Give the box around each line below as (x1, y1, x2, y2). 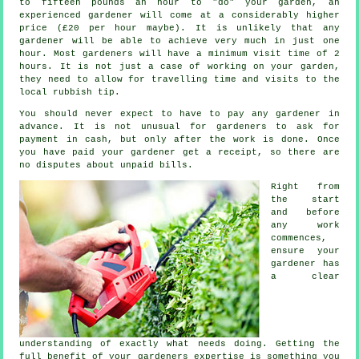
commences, (271, 233, 328, 244)
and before (271, 208, 340, 218)
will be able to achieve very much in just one (64, 36, 340, 46)
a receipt (205, 147, 258, 158)
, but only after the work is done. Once (107, 135, 340, 145)
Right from (271, 182, 340, 192)
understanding (19, 339, 93, 349)
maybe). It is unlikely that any (137, 23, 340, 34)
